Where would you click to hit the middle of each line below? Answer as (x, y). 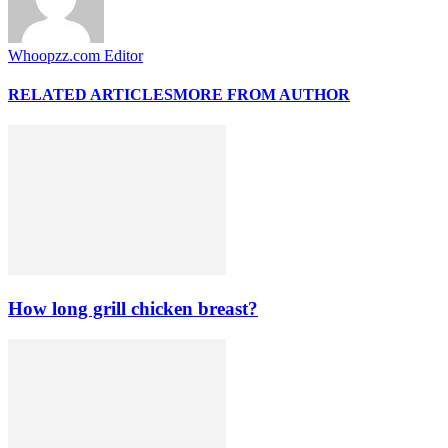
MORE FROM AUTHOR (261, 95)
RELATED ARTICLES (90, 95)
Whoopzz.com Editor (75, 55)
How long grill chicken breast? (133, 309)
